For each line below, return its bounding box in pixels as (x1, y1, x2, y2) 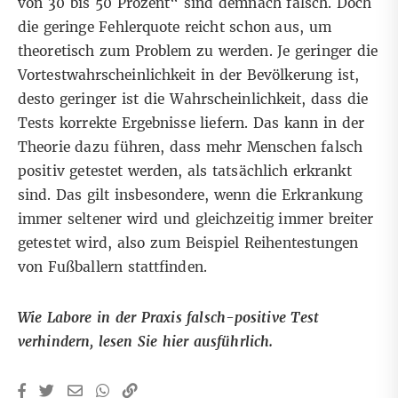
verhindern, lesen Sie (18, 333, 163, 351)
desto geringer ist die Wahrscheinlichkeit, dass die (18, 91, 369, 108)
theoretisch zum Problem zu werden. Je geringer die (18, 43, 378, 60)
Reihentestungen (244, 235, 359, 252)
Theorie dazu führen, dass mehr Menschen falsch (18, 139, 362, 156)
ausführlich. (188, 333, 278, 351)
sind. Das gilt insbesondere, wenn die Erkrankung (18, 187, 363, 204)
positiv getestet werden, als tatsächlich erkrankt (18, 163, 352, 180)
